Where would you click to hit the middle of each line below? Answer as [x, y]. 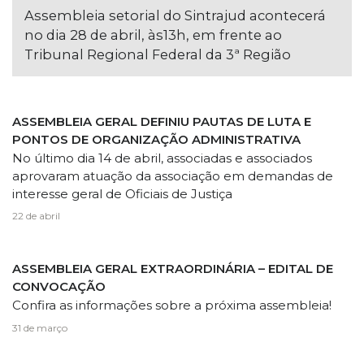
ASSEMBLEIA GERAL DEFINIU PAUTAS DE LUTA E [162, 121]
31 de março [40, 327]
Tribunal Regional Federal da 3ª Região [158, 54]
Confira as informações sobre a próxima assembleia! [172, 305]
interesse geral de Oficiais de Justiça [122, 193]
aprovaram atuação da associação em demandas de [173, 175]
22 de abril [36, 216]
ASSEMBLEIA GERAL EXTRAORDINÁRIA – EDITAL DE [173, 269]
